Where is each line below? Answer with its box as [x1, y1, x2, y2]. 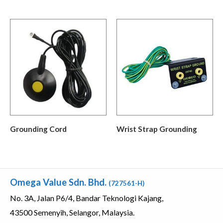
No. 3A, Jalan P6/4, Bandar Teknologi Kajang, [10, 193, 163, 203]
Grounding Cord [10, 124, 67, 133]
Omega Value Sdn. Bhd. [10, 177, 109, 188]
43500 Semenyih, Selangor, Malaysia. [10, 208, 134, 218]
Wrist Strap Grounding [116, 124, 197, 133]
